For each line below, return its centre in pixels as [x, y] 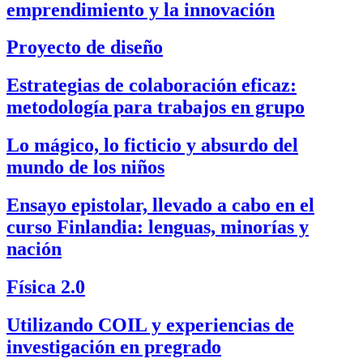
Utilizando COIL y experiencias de [150, 325]
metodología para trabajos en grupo [156, 107]
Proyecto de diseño [85, 47]
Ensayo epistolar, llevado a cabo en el [160, 205]
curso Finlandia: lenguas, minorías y [158, 227]
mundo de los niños [85, 167]
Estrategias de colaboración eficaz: [152, 85]
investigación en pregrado [114, 346]
